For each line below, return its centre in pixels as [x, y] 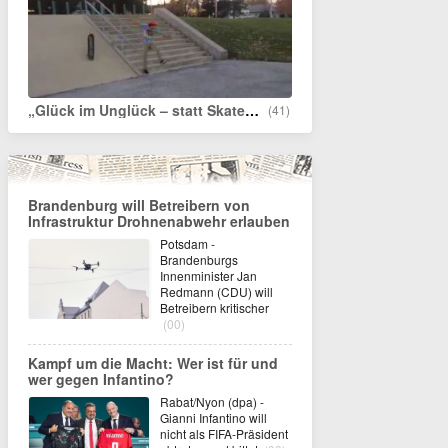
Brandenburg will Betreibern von [139, 205]
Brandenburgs [199, 260]
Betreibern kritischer [214, 308]
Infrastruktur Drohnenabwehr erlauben [159, 221]
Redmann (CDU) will [216, 292]
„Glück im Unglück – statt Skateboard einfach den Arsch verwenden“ [252, 110]
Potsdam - [187, 244]
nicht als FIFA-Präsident [224, 434]
